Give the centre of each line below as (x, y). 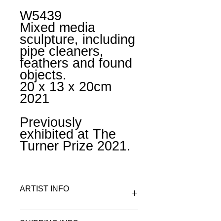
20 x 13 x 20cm (66, 87)
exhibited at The (68, 134)
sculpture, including (77, 40)
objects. (43, 75)
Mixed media (57, 28)
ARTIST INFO (44, 189)
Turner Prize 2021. (75, 146)
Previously (51, 123)
